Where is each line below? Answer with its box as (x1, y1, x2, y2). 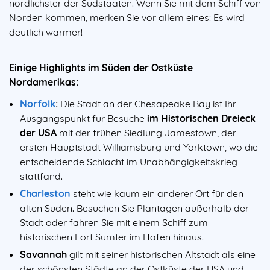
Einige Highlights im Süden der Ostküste (9, 61, 193, 74)
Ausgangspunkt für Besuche (20, 112, 147, 125)
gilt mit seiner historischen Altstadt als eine (67, 248, 256, 260)
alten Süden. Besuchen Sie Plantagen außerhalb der (20, 202, 249, 215)
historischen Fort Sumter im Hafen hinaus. (20, 231, 204, 243)
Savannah (20, 248, 67, 260)
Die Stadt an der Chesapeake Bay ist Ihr (58, 98, 236, 110)
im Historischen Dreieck (147, 112, 256, 125)
